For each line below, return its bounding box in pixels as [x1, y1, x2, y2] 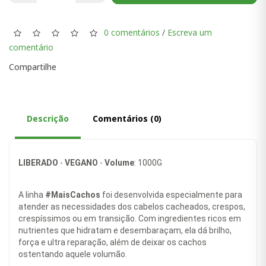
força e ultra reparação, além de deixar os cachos [18, 237, 207, 248]
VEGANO [65, 158, 100, 168]
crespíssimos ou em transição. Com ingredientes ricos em [18, 214, 241, 224]
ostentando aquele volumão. [18, 249, 127, 259]
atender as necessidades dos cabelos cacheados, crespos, [18, 202, 245, 212]
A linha [18, 190, 45, 200]
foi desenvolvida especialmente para [100, 190, 242, 200]
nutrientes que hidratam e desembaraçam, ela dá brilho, [18, 226, 232, 236]
